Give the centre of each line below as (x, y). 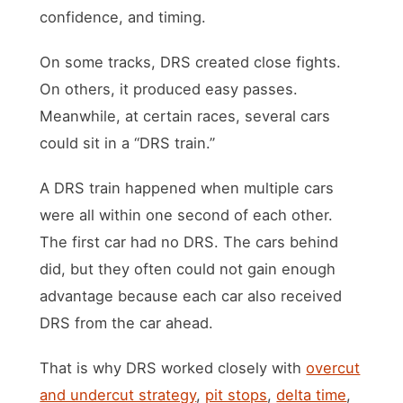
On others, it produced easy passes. (169, 89)
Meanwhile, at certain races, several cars (185, 116)
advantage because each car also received (191, 296)
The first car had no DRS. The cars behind (189, 242)
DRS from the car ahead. (127, 322)
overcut (333, 367)
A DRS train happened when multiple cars (187, 188)
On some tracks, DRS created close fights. (191, 62)
